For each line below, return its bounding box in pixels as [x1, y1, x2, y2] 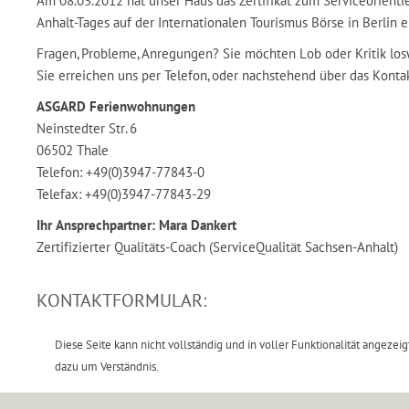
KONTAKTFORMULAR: [37, 288, 206, 312]
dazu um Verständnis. [55, 359, 159, 374]
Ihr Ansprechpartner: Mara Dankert [37, 216, 236, 234]
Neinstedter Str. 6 [37, 120, 137, 137]
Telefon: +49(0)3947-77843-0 [37, 163, 204, 181]
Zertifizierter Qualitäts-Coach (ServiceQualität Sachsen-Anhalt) [37, 238, 398, 256]
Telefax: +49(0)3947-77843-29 [37, 185, 211, 203]
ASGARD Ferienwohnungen [37, 98, 195, 115]
